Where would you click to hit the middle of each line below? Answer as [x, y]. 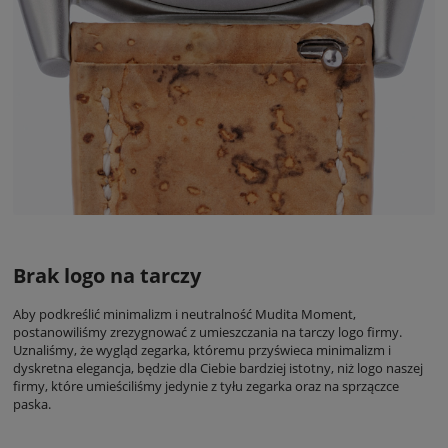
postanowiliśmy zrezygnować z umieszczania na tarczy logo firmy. [207, 332]
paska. [33, 404]
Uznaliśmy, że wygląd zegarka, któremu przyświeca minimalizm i [202, 350]
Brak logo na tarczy [107, 276]
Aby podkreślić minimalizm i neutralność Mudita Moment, [184, 314]
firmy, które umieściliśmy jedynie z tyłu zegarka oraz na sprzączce [206, 386]
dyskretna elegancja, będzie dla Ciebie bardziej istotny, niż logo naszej [218, 368]
